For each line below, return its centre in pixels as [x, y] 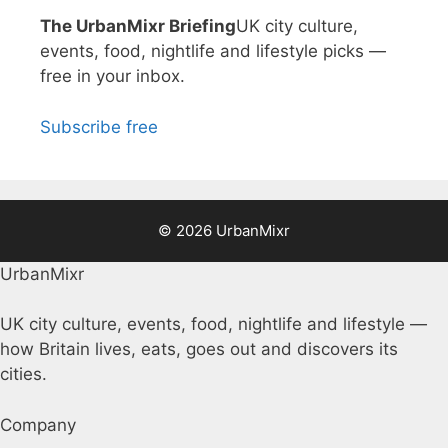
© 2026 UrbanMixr [224, 230]
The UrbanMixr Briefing [138, 26]
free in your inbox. [112, 76]
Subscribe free [99, 126]
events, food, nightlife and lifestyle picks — [213, 51]
